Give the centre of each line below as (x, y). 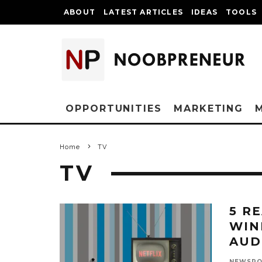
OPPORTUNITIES (114, 108)
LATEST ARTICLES (143, 12)
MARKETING (208, 108)
